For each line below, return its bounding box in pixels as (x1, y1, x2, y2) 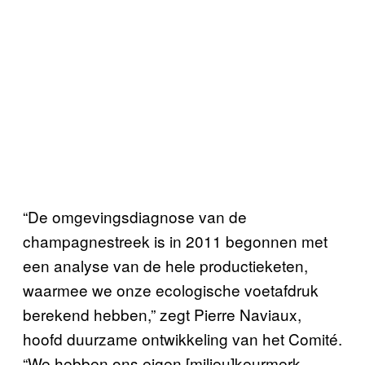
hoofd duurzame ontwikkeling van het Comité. (23, 327, 342, 350)
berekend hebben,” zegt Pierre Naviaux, (23, 302, 301, 325)
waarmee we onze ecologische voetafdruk (23, 278, 319, 301)
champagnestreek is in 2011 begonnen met (23, 229, 328, 252)
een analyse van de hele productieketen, (23, 253, 308, 276)
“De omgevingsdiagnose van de (23, 204, 247, 227)
